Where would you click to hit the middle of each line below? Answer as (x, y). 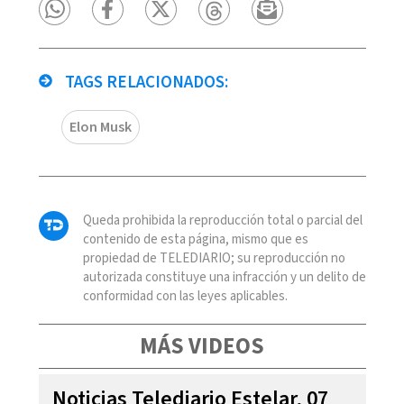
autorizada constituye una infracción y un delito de (224, 277)
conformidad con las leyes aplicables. (185, 296)
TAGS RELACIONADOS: (144, 82)
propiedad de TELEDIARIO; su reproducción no (214, 258)
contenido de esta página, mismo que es (195, 239)
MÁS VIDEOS (202, 346)
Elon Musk (100, 127)
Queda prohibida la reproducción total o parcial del (222, 220)
